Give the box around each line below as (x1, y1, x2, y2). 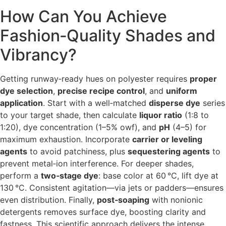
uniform (166, 86, 197, 96)
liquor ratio (139, 110, 182, 121)
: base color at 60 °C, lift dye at (98, 171, 218, 181)
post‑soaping (97, 195, 149, 205)
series (200, 98, 225, 108)
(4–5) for (170, 122, 206, 133)
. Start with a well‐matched (43, 98, 149, 108)
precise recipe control (58, 86, 145, 96)
